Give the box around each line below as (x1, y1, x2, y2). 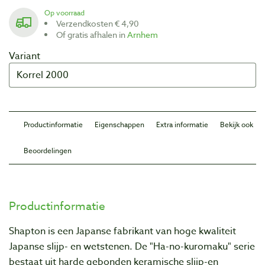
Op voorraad (50, 7, 85, 18)
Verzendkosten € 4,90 (61, 17, 139, 29)
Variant (9, 49, 40, 63)
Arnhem (127, 28, 158, 40)
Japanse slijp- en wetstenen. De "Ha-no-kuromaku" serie (9, 239, 255, 254)
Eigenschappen (95, 119, 144, 130)
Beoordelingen (24, 145, 72, 156)
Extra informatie (156, 119, 208, 130)
